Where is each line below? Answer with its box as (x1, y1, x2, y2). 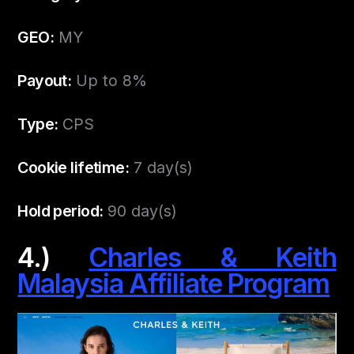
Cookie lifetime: (17, 157, 129, 177)
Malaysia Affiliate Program (17, 266, 330, 299)
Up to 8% (71, 70, 148, 90)
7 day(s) (128, 157, 193, 177)
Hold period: (17, 201, 104, 220)
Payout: (17, 70, 72, 90)
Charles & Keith (88, 240, 337, 273)
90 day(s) (103, 201, 178, 220)
